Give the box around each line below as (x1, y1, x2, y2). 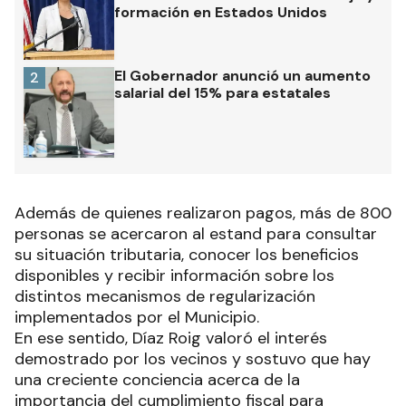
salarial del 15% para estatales (114, 83, 331, 103)
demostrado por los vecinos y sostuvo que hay (14, 348, 371, 371)
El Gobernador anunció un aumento (114, 66, 371, 86)
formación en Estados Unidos (114, 3, 327, 23)
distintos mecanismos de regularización (14, 285, 315, 308)
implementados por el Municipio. (14, 306, 259, 329)
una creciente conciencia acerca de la (14, 369, 300, 391)
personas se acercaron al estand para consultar (14, 223, 377, 246)
